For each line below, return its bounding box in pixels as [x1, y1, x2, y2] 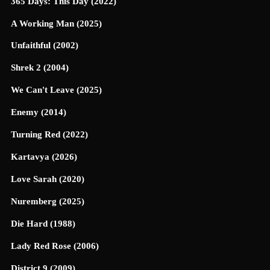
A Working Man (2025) [11, 18, 102, 28]
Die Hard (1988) [11, 218, 75, 228]
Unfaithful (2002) [11, 40, 78, 51]
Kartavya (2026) [11, 152, 77, 162]
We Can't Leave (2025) [11, 85, 102, 95]
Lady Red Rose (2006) [11, 240, 99, 251]
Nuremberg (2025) [11, 196, 84, 206]
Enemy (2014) [11, 107, 66, 118]
